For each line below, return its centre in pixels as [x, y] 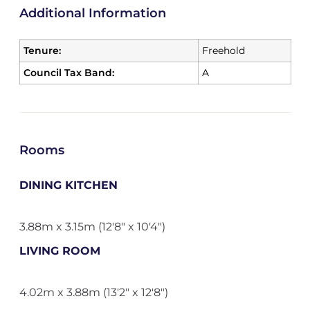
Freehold [223, 51]
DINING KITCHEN [68, 185]
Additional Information [92, 13]
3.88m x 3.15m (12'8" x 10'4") [92, 227]
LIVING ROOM [60, 251]
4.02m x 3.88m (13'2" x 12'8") [93, 292]
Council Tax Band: [69, 73]
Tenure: [42, 51]
